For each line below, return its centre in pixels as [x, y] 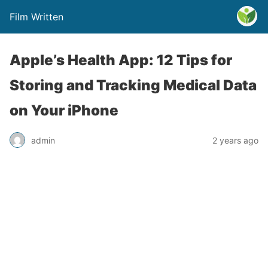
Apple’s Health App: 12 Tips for [121, 60]
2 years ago [235, 140]
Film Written [36, 17]
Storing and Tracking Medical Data [133, 85]
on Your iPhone [64, 110]
